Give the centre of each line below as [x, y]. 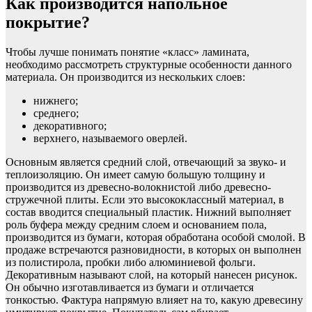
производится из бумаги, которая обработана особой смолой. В [156, 237]
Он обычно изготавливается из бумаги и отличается [130, 287]
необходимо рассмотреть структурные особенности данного [149, 64]
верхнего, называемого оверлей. [110, 138]
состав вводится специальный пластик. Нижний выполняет [148, 212]
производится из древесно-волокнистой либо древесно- [138, 187]
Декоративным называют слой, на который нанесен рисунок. [151, 274]
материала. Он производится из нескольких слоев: [125, 77]
